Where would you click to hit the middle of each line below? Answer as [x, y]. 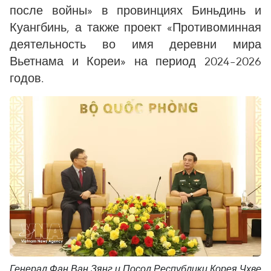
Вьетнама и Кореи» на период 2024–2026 [135, 61]
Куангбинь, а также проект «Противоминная [135, 27]
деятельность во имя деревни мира [135, 44]
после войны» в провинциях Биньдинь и [135, 10]
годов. [27, 78]
